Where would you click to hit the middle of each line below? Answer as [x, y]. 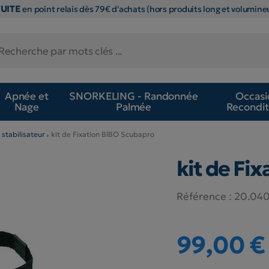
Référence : [204, 196]
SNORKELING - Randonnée [134, 96]
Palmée [134, 107]
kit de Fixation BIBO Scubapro [103, 134]
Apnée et [26, 96]
